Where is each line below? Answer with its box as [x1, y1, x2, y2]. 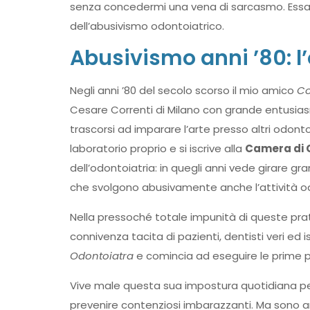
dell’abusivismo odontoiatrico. [69, 19, 224, 33]
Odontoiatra [69, 248, 134, 263]
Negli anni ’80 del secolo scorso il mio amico [69, 83, 297, 98]
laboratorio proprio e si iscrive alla [69, 141, 245, 156]
